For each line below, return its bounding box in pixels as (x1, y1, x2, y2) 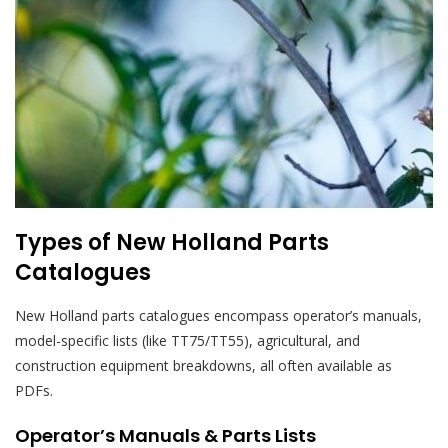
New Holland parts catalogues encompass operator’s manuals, (15, 306, 422, 326)
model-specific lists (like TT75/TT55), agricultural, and (15, 331, 360, 351)
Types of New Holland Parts (15, 227, 329, 259)
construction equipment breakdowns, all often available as (15, 356, 392, 376)
